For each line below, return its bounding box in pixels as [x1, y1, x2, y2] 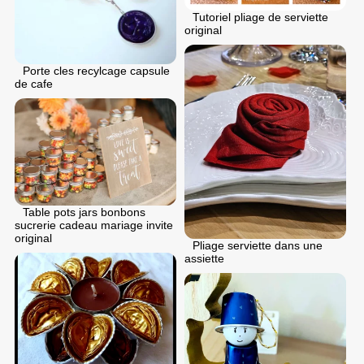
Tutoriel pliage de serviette [193, 10, 328, 24]
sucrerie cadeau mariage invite [15, 219, 173, 232]
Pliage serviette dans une [193, 238, 323, 252]
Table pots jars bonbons [23, 206, 145, 219]
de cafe [15, 76, 53, 90]
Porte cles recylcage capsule [23, 63, 170, 77]
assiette [184, 251, 224, 265]
